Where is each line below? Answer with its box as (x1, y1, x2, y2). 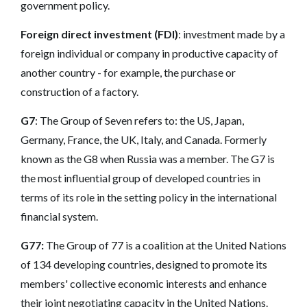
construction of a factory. (21, 84, 140, 98)
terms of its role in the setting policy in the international (21, 190, 277, 204)
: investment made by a (178, 27, 285, 40)
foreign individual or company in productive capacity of (21, 46, 278, 60)
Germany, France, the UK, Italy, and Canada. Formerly (21, 132, 267, 146)
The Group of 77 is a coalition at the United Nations (44, 238, 286, 251)
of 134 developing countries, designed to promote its (21, 257, 267, 271)
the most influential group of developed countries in (21, 171, 260, 184)
